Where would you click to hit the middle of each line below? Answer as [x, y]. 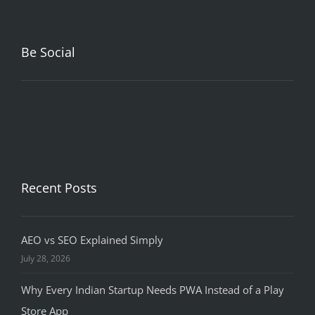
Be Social [48, 52]
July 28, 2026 [46, 259]
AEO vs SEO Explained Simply [92, 240]
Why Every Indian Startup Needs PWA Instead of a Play [153, 290]
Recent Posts [59, 188]
